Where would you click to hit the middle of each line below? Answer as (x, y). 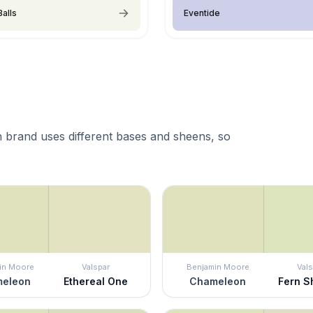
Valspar (95, 267)
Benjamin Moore (218, 267)
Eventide (202, 13)
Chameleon (218, 281)
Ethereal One (95, 281)
